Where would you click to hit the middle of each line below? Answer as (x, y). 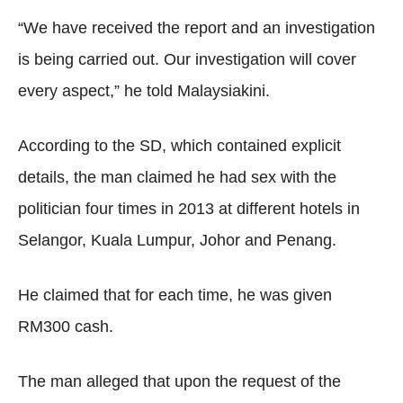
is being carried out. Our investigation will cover (187, 59)
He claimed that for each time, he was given (175, 295)
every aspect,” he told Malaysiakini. (144, 91)
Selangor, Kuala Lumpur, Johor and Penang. (177, 240)
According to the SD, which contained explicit (179, 146)
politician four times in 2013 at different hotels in (189, 209)
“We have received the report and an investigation (197, 28)
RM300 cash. (66, 327)
